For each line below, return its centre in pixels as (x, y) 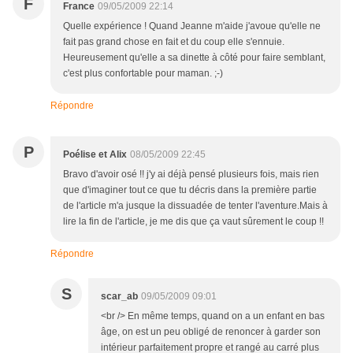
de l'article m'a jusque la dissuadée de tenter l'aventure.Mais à (195, 206)
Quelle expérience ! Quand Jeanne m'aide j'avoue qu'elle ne (192, 26)
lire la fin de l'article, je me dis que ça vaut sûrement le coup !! (193, 222)
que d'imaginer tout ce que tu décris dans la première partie (190, 190)
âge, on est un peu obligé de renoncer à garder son (211, 332)
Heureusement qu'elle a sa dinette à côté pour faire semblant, (194, 58)
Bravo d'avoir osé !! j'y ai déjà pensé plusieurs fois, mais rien (191, 175)
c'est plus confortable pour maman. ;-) (143, 74)
